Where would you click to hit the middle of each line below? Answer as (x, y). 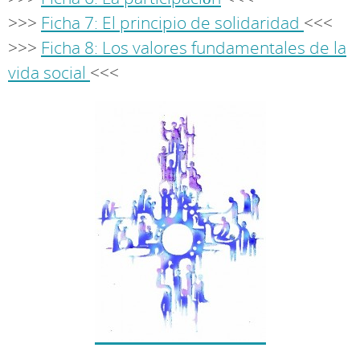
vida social (49, 72)
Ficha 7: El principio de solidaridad (172, 22)
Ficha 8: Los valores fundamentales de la (194, 47)
